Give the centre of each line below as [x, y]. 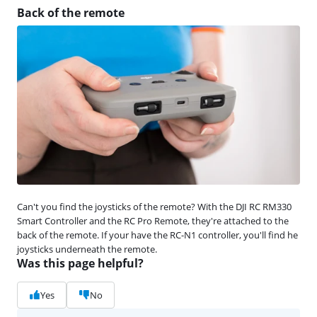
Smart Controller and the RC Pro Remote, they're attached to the [153, 220]
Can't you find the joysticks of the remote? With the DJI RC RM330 [154, 206]
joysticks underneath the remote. [87, 249]
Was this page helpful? [80, 263]
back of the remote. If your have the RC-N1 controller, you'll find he [157, 235]
